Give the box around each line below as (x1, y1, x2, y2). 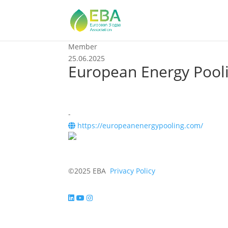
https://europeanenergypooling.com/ (75, 121, 204, 130)
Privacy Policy (110, 166, 156, 176)
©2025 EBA (68, 166, 108, 176)
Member (68, 42, 98, 51)
